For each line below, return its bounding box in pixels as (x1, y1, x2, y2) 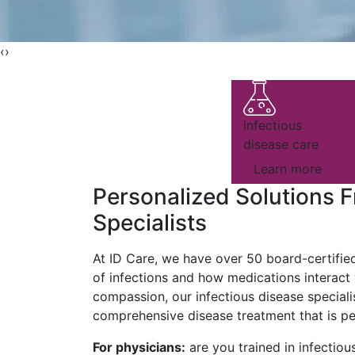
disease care (243, 136, 319, 152)
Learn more (254, 161, 322, 177)
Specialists (93, 209, 207, 236)
